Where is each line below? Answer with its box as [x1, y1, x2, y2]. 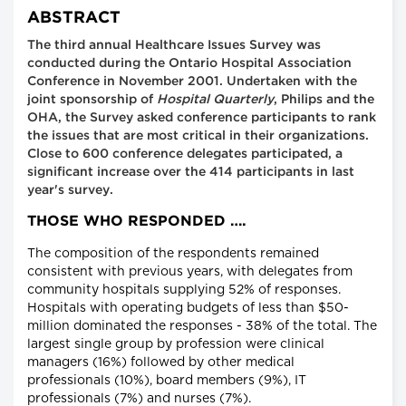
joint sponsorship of [27, 94, 157, 106]
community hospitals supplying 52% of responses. [27, 284, 341, 297]
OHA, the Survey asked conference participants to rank [27, 112, 376, 124]
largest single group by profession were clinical [27, 338, 324, 352]
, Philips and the [274, 94, 374, 106]
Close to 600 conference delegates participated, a [27, 149, 343, 160]
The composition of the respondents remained [27, 247, 319, 261]
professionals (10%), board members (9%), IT [27, 374, 306, 388]
